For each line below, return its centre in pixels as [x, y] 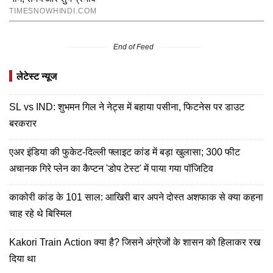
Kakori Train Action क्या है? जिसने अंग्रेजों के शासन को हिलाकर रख [135, 242]
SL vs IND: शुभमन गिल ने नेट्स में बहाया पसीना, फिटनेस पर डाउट [127, 107]
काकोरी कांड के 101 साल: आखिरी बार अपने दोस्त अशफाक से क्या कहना [136, 197]
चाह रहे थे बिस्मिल [41, 213]
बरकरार [23, 123]
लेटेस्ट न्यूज [37, 76]
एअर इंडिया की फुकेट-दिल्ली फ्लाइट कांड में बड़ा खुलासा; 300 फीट [125, 152]
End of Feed [133, 47]
